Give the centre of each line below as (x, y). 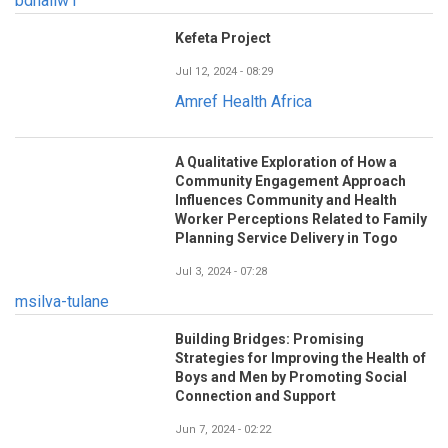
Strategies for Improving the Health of (300, 358)
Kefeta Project (223, 38)
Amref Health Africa (243, 102)
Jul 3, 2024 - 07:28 (221, 272)
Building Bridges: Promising (269, 339)
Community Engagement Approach (290, 181)
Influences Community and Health (286, 200)
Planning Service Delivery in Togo (286, 238)
